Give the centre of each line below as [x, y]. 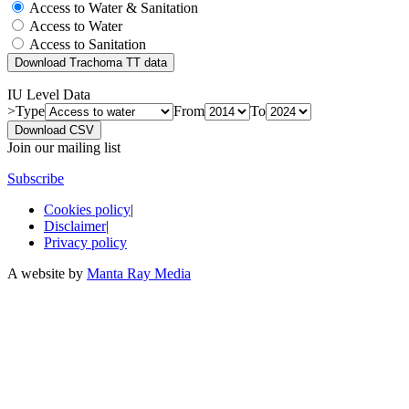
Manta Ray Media [139, 273]
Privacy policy [85, 242]
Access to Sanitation [86, 44]
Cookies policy [87, 209]
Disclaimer [75, 225]
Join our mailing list [64, 147]
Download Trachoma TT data [91, 62]
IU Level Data [49, 94]
